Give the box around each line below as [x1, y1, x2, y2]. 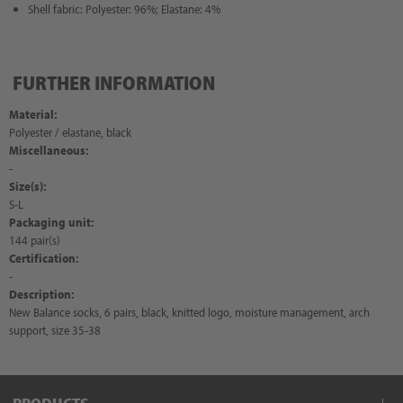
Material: [9, 106, 58, 122]
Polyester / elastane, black [9, 124, 131, 140]
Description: [9, 286, 75, 302]
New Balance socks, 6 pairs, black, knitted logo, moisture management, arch [9, 304, 370, 320]
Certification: [9, 250, 79, 266]
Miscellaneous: [9, 142, 89, 158]
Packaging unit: [9, 214, 94, 230]
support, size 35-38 [9, 322, 101, 338]
